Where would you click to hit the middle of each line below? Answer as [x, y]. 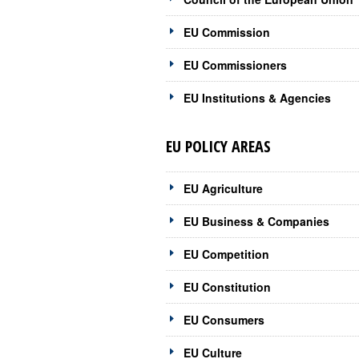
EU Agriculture [223, 189]
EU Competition [226, 254]
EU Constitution [227, 287]
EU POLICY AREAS [218, 147]
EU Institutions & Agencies [257, 98]
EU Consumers [224, 320]
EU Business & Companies [256, 222]
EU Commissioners [235, 65]
